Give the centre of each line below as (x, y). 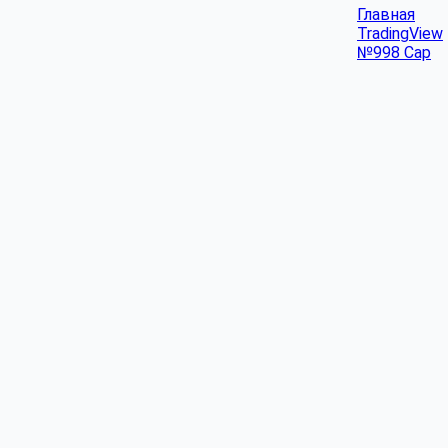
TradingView (400, 33)
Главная (386, 14)
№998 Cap (394, 52)
